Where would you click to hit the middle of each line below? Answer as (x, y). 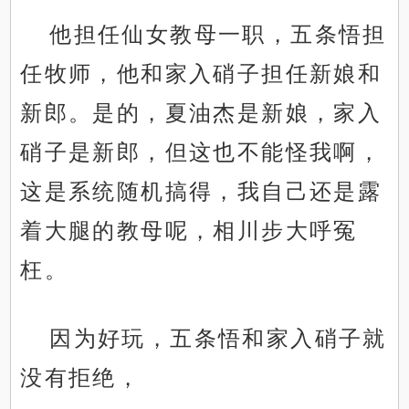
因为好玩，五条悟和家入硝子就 (218, 339)
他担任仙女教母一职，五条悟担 (218, 35)
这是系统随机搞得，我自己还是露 (201, 192)
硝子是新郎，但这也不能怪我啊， (201, 152)
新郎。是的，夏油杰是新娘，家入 (201, 113)
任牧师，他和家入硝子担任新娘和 (201, 74)
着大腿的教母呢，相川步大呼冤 (189, 231)
